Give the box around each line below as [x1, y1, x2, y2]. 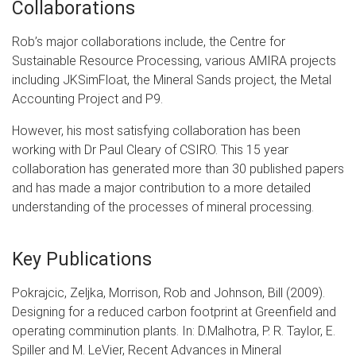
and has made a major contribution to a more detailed [12, 180, 311, 195]
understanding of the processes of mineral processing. [12, 199, 317, 215]
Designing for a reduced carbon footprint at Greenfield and [12, 304, 336, 319]
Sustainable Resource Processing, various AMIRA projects [12, 52, 336, 68]
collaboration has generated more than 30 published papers [12, 161, 344, 176]
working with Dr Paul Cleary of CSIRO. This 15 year [12, 141, 288, 157]
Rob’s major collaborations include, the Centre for [12, 33, 285, 49]
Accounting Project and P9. [12, 91, 163, 106]
